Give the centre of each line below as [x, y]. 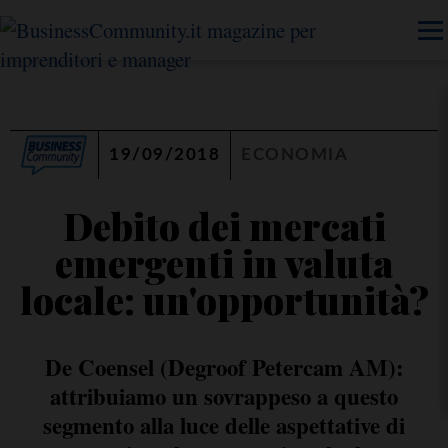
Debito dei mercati [224, 225]
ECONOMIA [294, 155]
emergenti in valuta [224, 262]
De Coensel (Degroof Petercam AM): [224, 367]
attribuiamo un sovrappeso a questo [224, 396]
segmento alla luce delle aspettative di [224, 425]
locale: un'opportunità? [224, 299]
